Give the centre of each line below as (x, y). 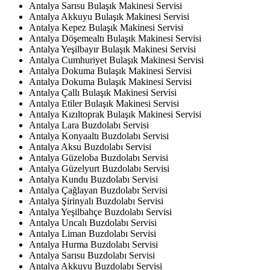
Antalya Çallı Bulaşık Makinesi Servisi (103, 92)
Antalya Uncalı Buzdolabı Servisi (93, 222)
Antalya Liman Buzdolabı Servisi (93, 233)
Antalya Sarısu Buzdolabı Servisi (92, 255)
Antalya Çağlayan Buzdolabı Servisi (98, 190)
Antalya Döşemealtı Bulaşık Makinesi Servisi (115, 38)
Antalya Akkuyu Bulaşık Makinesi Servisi (109, 16)
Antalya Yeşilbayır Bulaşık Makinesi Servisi (112, 49)
